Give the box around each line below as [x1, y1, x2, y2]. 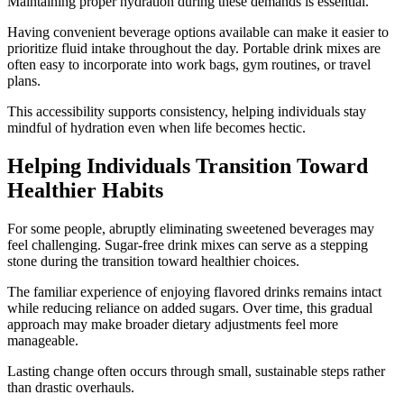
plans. [7, 72, 41, 88]
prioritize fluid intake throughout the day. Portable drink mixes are [7, 40, 381, 56]
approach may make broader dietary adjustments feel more [7, 316, 338, 332]
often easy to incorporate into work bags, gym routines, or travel [7, 56, 371, 72]
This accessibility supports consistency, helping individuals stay [7, 103, 366, 119]
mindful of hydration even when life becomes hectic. [7, 119, 306, 135]
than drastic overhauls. [7, 379, 134, 395]
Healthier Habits [7, 178, 163, 202]
